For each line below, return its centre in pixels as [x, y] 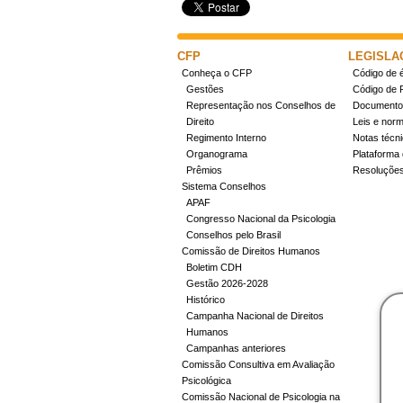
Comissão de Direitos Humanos [251, 251]
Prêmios [204, 170]
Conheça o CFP [217, 73]
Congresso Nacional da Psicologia [261, 219]
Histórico [206, 300]
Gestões [205, 89]
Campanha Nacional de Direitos [255, 316]
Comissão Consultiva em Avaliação [258, 364]
